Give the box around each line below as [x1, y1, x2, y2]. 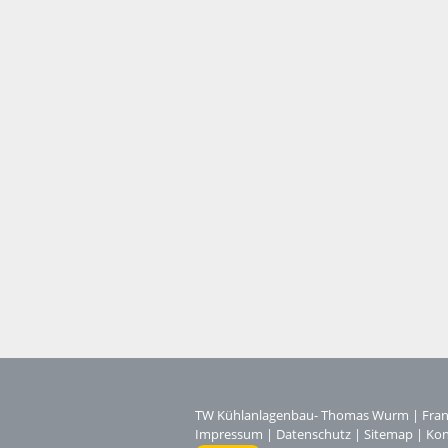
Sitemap [364, 425, 413, 443]
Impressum [195, 425, 263, 443]
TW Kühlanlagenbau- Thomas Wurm [195, 406, 409, 424]
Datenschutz [276, 425, 351, 443]
